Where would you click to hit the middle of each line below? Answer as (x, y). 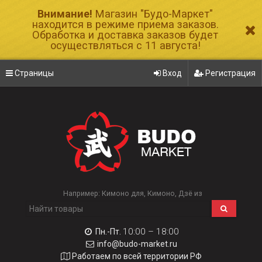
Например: (82, 193)
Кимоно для (123, 193)
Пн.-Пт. (108, 232)
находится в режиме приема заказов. (125, 24)
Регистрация (230, 73)
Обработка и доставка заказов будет (125, 35)
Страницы (33, 73)
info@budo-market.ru (137, 244)
